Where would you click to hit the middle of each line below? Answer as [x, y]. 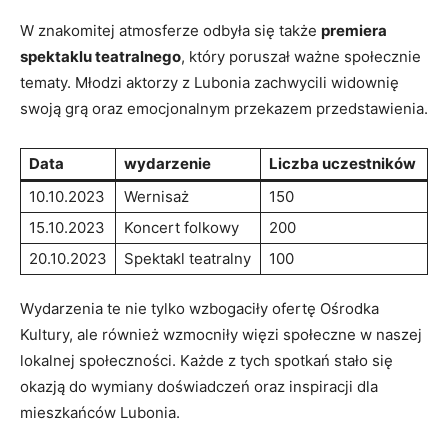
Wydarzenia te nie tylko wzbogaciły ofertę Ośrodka [199, 308]
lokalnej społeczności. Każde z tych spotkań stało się [206, 360]
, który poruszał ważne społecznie [301, 56]
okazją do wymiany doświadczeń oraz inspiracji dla [199, 386]
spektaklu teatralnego [100, 56]
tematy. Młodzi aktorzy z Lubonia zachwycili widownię [209, 82]
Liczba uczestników [342, 163]
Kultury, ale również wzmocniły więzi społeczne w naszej [221, 334]
